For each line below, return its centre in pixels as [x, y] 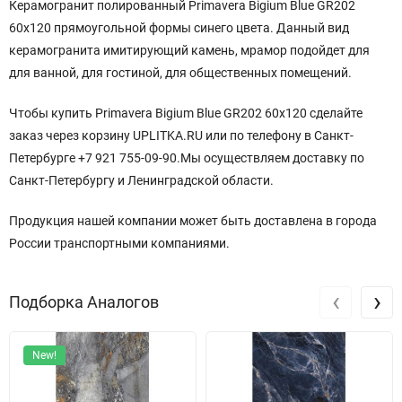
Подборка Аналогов [84, 301]
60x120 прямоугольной [78, 27]
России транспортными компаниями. [119, 243]
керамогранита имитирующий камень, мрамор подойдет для [189, 50]
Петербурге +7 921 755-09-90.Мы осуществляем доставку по [187, 157]
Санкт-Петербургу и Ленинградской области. [141, 180]
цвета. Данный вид [291, 27]
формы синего [190, 27]
